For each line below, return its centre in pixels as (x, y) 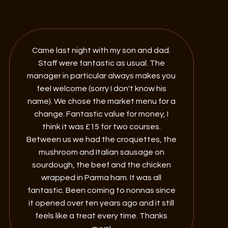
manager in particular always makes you (102, 76)
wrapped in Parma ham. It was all (102, 177)
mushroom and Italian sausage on (101, 152)
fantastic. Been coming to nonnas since (101, 190)
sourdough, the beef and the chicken (101, 165)
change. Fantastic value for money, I (102, 114)
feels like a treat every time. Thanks (102, 216)
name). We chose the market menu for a (101, 101)
